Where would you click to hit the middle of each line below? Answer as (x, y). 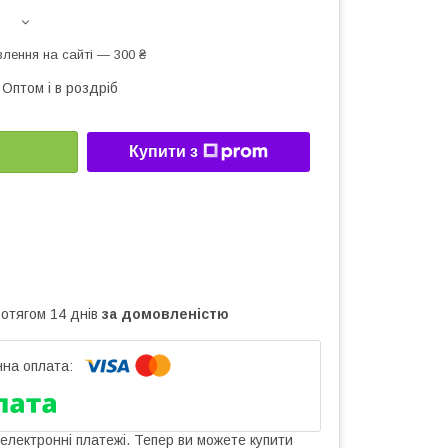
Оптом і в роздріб (60, 88)
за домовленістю (165, 313)
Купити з (163, 152)
